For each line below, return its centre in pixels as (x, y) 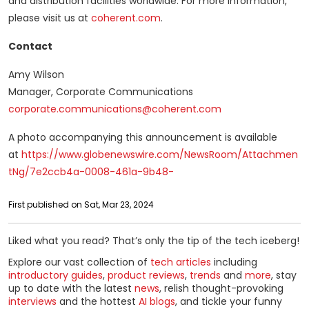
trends (205, 275)
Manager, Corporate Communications (101, 92)
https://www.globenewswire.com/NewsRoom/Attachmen (160, 155)
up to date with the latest (71, 288)
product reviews (146, 275)
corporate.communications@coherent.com (115, 109)
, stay (284, 275)
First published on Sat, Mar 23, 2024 (81, 205)
